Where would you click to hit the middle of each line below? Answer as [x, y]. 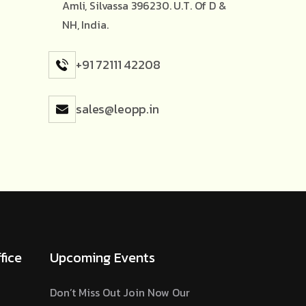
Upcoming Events [102, 258]
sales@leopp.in [117, 109]
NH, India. [85, 24]
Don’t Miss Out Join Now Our [120, 292]
